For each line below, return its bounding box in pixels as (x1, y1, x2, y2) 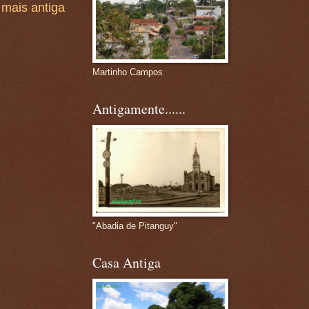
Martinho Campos (92, 67, 163, 78)
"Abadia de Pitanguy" (92, 221, 177, 232)
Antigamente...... (92, 99, 186, 119)
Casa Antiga (92, 253, 161, 272)
